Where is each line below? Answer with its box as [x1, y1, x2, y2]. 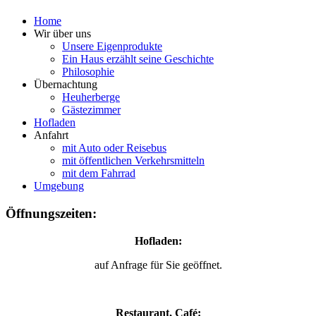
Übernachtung [34, 78, 97, 91]
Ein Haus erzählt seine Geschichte [62, 53, 214, 66]
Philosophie [62, 66, 114, 78]
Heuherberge [62, 91, 120, 104]
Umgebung [34, 180, 84, 193]
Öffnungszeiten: [6, 206, 97, 221]
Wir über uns [34, 28, 91, 40]
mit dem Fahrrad [62, 167, 135, 180]
